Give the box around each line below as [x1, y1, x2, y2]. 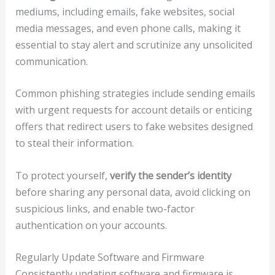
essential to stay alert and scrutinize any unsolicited [15, 37, 252, 52]
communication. [15, 54, 88, 68]
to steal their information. [15, 136, 134, 150]
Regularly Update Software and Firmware [15, 250, 204, 265]
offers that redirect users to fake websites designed [15, 120, 253, 134]
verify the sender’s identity [109, 168, 231, 182]
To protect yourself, [15, 168, 110, 182]
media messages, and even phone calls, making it [15, 21, 241, 35]
